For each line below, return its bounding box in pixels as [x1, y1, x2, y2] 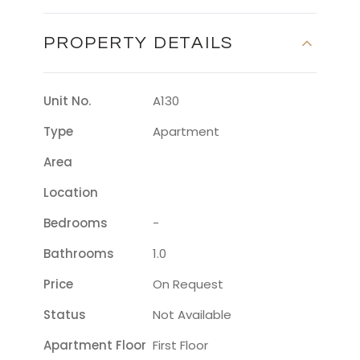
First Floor [153, 337, 208, 354]
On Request [153, 276, 223, 292]
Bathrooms [43, 245, 114, 262]
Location [43, 184, 98, 201]
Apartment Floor [43, 337, 146, 354]
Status [43, 306, 86, 323]
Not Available [153, 306, 231, 323]
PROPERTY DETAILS [43, 34, 234, 52]
